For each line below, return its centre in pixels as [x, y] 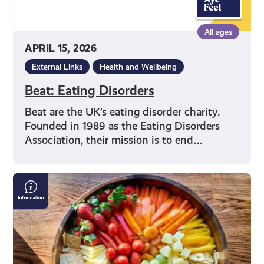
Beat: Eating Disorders [90, 91]
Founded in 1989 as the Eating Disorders [123, 126]
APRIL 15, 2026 [61, 49]
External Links [57, 67]
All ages [218, 32]
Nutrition [38, 180]
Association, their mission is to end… [114, 140]
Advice [32, 194]
